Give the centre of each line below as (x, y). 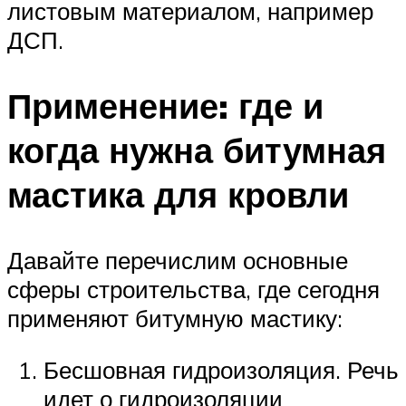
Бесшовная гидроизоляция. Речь (221, 370)
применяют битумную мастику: (175, 318)
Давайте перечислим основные (178, 260)
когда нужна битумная (197, 150)
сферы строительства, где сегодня (193, 289)
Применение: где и (165, 105)
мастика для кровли (178, 194)
